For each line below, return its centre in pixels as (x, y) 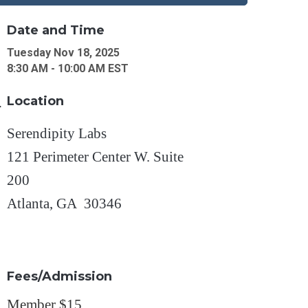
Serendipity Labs (57, 134)
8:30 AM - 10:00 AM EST (68, 69)
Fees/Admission (60, 277)
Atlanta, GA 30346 (65, 204)
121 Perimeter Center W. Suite (96, 157)
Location (36, 101)
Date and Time (56, 31)
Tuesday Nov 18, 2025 (64, 53)
